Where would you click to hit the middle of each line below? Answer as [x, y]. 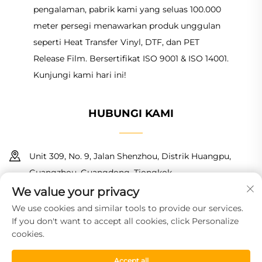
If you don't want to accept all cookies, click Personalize [125, 221]
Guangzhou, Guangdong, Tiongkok [101, 173]
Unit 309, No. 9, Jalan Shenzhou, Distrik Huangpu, [130, 156]
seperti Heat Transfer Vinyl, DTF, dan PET [116, 42]
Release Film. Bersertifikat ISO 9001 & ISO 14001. [131, 59]
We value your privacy [75, 192]
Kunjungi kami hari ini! [80, 75]
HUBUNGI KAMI [131, 114]
